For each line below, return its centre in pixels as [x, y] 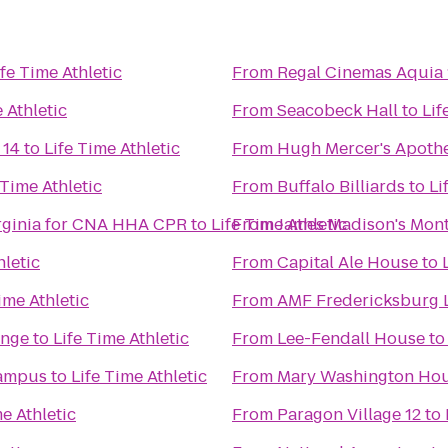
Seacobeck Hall [337, 110]
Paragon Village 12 [349, 414]
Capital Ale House [347, 262]
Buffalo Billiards [341, 186]
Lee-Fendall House [351, 338]
